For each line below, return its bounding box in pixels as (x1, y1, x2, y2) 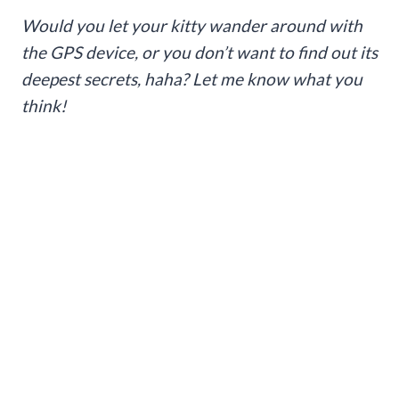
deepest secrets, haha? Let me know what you (21, 68, 362, 89)
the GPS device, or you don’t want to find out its (21, 41, 378, 62)
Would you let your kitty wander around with (21, 14, 362, 36)
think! (21, 94, 67, 116)
